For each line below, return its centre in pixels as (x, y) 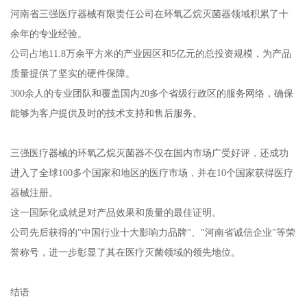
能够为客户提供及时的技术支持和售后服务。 (106, 113)
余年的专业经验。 (48, 33)
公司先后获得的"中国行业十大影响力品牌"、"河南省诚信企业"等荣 (152, 232)
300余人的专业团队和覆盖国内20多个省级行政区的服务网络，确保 (151, 93)
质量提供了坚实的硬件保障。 (72, 73)
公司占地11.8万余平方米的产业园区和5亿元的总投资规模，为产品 (150, 53)
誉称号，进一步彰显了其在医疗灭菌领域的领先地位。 (125, 252)
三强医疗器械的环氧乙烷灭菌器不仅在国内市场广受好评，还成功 (149, 152)
